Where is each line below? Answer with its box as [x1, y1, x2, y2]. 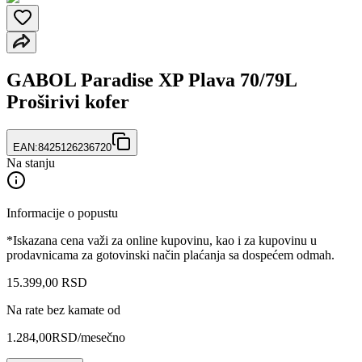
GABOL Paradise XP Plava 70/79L [6, 69, 297, 90]
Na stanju [6, 155, 55, 170]
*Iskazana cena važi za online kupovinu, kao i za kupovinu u [6, 233, 317, 247]
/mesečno [78, 330, 125, 344]
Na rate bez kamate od [6, 302, 120, 317]
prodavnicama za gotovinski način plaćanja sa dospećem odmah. [6, 247, 335, 262]
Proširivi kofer [6, 90, 129, 112]
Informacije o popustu [6, 205, 118, 220]
